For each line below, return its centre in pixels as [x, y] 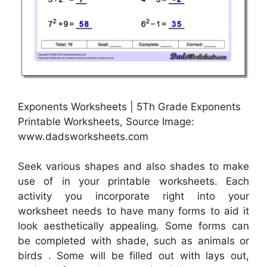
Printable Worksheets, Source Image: [106, 121]
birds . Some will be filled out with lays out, [133, 256]
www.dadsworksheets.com [83, 136]
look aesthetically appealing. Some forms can [133, 226]
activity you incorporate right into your [133, 196]
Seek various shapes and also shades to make [133, 167]
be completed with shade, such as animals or [133, 241]
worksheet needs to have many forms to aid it [133, 211]
